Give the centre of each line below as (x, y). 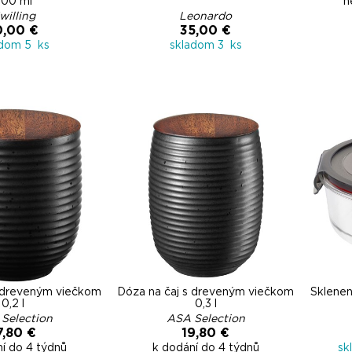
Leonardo (205, 16)
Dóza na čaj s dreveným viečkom (205, 292)
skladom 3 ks (205, 46)
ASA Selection (205, 319)
